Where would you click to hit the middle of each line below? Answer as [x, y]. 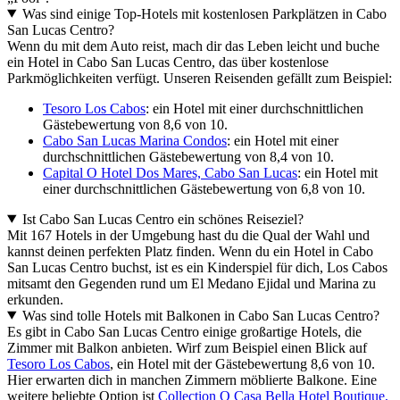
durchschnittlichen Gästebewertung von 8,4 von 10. [188, 156]
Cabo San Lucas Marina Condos [135, 140]
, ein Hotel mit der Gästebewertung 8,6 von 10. [242, 363]
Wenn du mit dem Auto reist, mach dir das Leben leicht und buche [193, 46]
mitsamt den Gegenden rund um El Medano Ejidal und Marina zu [192, 283]
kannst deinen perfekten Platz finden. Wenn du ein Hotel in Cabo [190, 251]
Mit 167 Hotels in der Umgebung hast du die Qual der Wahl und [188, 235]
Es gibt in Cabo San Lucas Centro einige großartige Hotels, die [184, 331]
